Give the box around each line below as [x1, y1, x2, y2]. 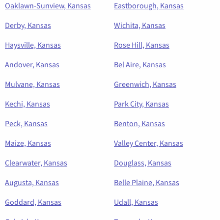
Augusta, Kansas [5, 177, 59, 187]
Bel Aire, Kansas [114, 59, 166, 69]
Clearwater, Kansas [5, 157, 67, 167]
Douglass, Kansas [114, 157, 171, 167]
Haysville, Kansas [5, 39, 61, 50]
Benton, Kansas [114, 118, 165, 128]
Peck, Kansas [5, 118, 48, 128]
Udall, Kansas [114, 196, 158, 207]
